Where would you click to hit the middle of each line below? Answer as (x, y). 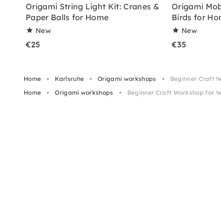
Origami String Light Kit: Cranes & (92, 6)
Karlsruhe (70, 78)
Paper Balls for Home (67, 17)
